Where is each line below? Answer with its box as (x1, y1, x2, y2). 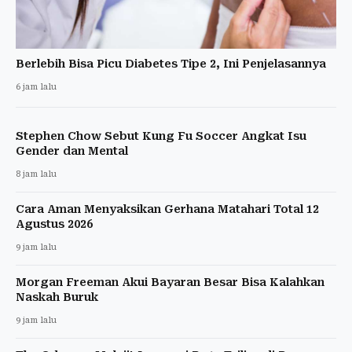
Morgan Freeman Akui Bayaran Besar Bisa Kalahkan (16, 275, 324, 288)
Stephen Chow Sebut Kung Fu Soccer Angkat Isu (16, 129, 306, 142)
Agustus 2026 (16, 217, 93, 230)
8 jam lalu (16, 168, 57, 179)
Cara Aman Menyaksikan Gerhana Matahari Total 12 (16, 202, 319, 215)
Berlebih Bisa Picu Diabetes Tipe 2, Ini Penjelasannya (16, 57, 326, 70)
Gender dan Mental (16, 144, 128, 157)
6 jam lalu (16, 81, 57, 92)
